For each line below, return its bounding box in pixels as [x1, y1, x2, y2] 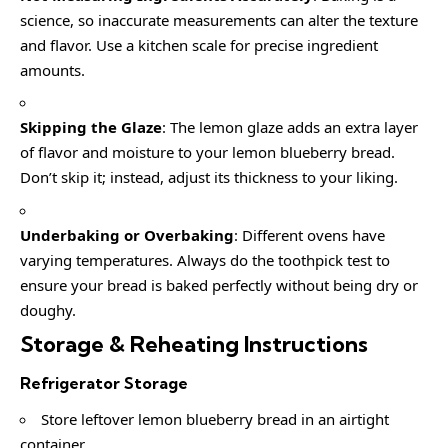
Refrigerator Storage [20, 372, 188, 393]
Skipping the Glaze [20, 117, 162, 138]
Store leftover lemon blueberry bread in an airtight [41, 409, 389, 430]
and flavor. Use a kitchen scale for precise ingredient [20, 34, 378, 55]
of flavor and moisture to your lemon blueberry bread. [20, 142, 395, 163]
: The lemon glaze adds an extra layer [162, 117, 418, 138]
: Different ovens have [234, 224, 385, 245]
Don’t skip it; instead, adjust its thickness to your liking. [20, 167, 398, 188]
